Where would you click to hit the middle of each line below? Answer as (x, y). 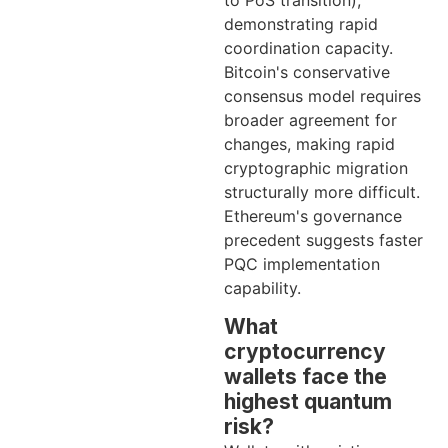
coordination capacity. (308, 48)
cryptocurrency (305, 352)
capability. (262, 288)
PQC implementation (302, 264)
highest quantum (308, 402)
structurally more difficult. (322, 192)
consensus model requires (322, 96)
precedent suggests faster (323, 240)
